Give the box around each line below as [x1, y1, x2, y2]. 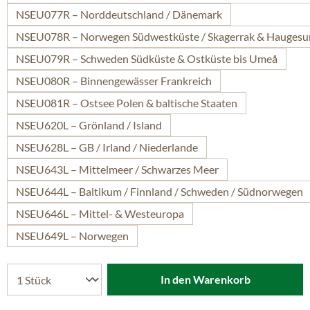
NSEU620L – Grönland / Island [16, 118, 162, 131]
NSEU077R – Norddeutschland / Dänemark [16, 8, 222, 21]
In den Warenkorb [160, 273, 250, 286]
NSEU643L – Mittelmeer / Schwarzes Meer [16, 163, 219, 176]
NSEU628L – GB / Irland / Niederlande [16, 140, 198, 154]
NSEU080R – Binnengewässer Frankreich [16, 74, 212, 87]
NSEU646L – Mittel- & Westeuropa [16, 207, 184, 220]
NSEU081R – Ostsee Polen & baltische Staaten [16, 96, 237, 109]
